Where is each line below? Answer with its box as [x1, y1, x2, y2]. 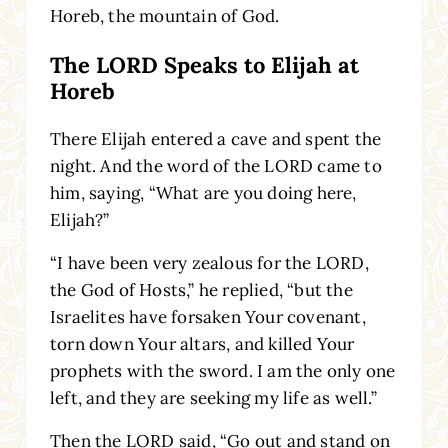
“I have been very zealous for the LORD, [49, 251, 369, 274]
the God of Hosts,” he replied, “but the [49, 278, 353, 301]
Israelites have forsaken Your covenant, [49, 305, 366, 328]
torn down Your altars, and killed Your [49, 332, 355, 355]
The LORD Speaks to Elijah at [49, 50, 359, 79]
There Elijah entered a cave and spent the [49, 127, 382, 150]
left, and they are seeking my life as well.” [49, 386, 377, 409]
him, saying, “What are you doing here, [49, 181, 357, 204]
